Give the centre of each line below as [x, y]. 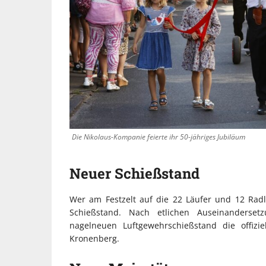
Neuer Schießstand [134, 173]
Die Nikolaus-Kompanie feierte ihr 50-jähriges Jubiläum [159, 137]
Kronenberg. [94, 238]
